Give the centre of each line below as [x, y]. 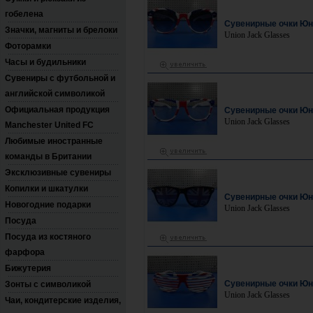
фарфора [25, 252]
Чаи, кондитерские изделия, [63, 300]
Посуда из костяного [48, 237]
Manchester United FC [49, 125]
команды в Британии [48, 156]
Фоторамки [28, 46]
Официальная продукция [57, 110]
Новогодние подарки [48, 205]
